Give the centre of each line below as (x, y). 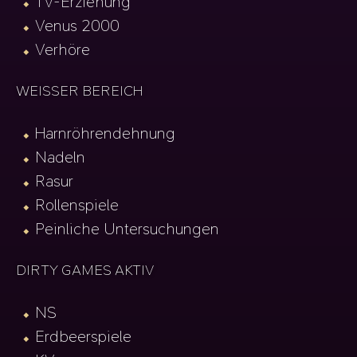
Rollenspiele (77, 205)
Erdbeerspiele (84, 337)
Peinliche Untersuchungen (127, 229)
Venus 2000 (78, 26)
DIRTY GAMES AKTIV (85, 271)
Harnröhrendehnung (106, 133)
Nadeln (61, 157)
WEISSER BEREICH (80, 91)
